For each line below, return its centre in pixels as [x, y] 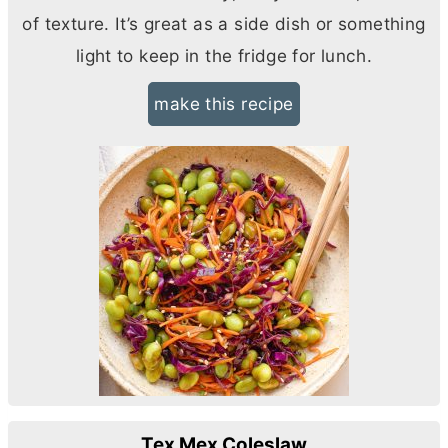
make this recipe [224, 103]
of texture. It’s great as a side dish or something [224, 23]
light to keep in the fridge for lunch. [224, 55]
